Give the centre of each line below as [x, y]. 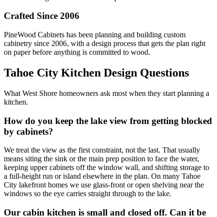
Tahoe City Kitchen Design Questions [96, 72]
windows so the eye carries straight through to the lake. [88, 194]
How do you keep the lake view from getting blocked [108, 121]
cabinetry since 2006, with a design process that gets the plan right [105, 43]
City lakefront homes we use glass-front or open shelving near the [104, 185]
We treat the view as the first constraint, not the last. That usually [102, 150]
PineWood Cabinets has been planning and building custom [95, 35]
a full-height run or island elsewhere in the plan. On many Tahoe [102, 176]
